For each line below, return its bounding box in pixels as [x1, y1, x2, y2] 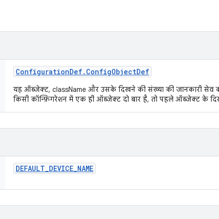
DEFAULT [16, 164, 45, 173]
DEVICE [49, 164, 73, 173]
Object [111, 67, 136, 76]
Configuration [16, 67, 69, 76]
